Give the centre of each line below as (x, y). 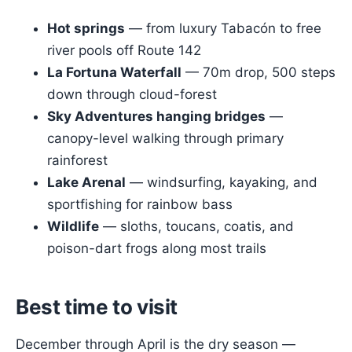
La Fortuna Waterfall (114, 72)
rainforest (77, 160)
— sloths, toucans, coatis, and (196, 226)
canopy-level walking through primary (165, 138)
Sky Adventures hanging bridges (156, 116)
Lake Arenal (86, 182)
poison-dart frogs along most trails (157, 248)
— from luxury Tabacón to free (223, 28)
